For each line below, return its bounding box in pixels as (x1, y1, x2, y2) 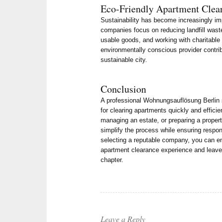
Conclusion (101, 82, 147, 96)
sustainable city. (101, 56, 148, 64)
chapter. (101, 156, 124, 164)
